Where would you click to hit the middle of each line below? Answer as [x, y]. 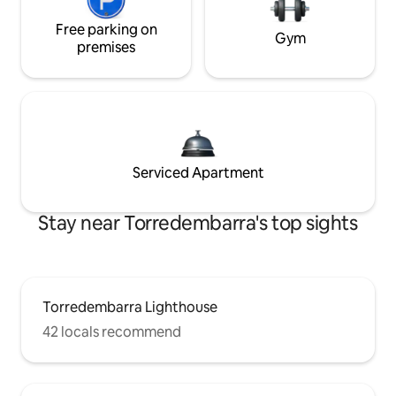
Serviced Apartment [198, 172]
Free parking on [106, 29]
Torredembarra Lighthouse [130, 307]
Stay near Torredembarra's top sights [198, 223]
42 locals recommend [112, 331]
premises [106, 47]
